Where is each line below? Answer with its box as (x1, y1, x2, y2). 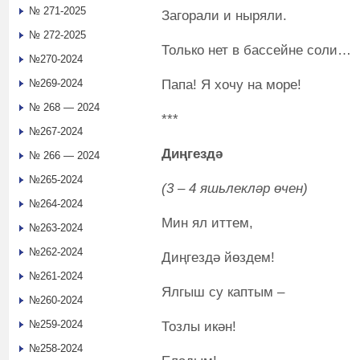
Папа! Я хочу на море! (162, 76, 301, 92)
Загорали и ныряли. (162, 7, 287, 23)
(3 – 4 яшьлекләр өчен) (162, 180, 308, 196)
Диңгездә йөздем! (162, 249, 275, 265)
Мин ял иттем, (162, 215, 253, 231)
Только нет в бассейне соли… (162, 42, 351, 58)
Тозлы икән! (162, 318, 236, 334)
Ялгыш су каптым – (162, 284, 284, 300)
